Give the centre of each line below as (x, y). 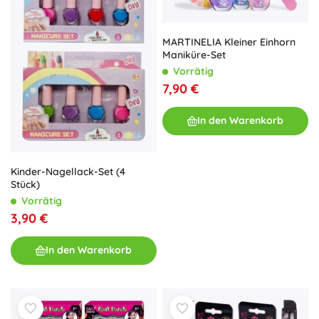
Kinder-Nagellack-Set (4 (68, 171)
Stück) (25, 184)
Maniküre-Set (194, 54)
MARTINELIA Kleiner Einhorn (229, 42)
